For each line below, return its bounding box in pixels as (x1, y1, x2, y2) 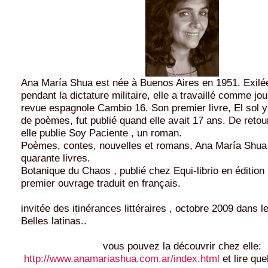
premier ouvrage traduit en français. (21, 176, 181, 189)
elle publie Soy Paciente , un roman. (21, 126, 182, 139)
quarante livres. (21, 151, 90, 164)
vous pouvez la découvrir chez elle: (103, 239, 261, 252)
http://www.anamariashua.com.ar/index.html (24, 252, 223, 264)
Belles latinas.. (21, 214, 87, 227)
